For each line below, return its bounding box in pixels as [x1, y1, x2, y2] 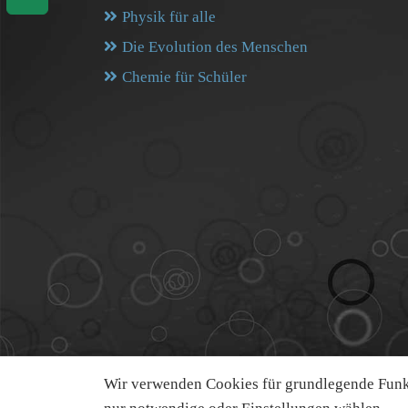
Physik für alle [122, 8, 216, 25]
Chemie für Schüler [122, 68, 247, 86]
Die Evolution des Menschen [122, 38, 308, 56]
